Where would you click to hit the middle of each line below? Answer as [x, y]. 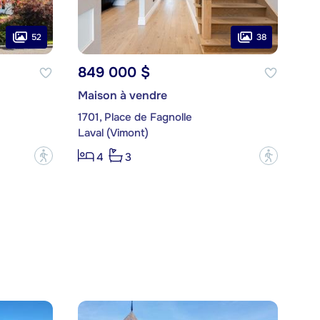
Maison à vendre [122, 96]
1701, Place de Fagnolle [135, 117]
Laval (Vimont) [113, 133]
